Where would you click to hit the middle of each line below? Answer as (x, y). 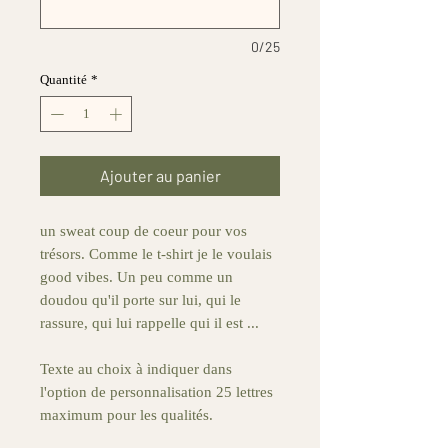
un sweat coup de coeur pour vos (143, 230)
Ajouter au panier (160, 175)
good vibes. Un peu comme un (136, 276)
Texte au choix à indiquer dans (136, 368)
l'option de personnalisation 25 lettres (156, 391)
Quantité (63, 80)
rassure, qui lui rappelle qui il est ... (149, 322)
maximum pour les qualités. (126, 414)
